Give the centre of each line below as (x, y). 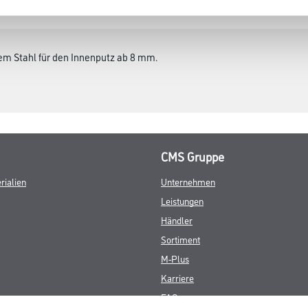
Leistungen (182, 200)
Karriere (177, 277)
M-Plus (175, 258)
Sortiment (180, 239)
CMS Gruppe (192, 156)
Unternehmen (188, 181)
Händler (177, 220)
